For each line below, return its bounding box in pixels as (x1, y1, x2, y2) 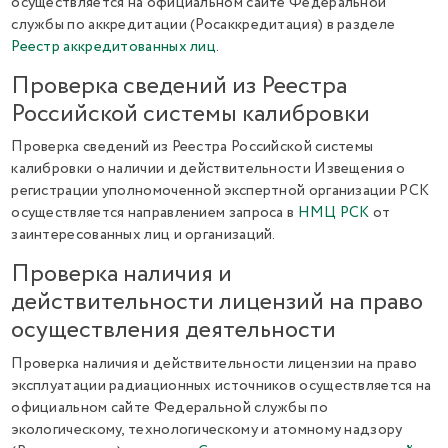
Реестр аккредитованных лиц (11, 35, 217, 58)
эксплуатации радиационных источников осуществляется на (11, 374, 432, 397)
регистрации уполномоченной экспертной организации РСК (11, 180, 430, 202)
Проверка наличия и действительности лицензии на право (11, 352, 418, 375)
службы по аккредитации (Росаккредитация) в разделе (11, 13, 396, 36)
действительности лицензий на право (11, 285, 424, 320)
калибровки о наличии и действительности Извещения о (11, 158, 406, 180)
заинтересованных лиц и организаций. (11, 224, 276, 246)
